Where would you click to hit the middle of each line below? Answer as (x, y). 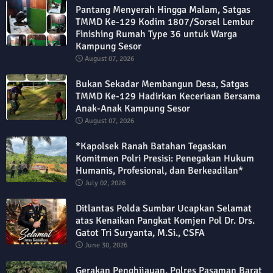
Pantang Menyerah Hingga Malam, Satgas (163, 10)
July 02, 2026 (105, 183)
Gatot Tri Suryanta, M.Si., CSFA (140, 233)
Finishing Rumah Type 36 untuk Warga (156, 34)
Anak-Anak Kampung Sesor (133, 109)
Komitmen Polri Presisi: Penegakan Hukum (165, 159)
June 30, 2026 (106, 246)
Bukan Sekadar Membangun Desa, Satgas (162, 84)
